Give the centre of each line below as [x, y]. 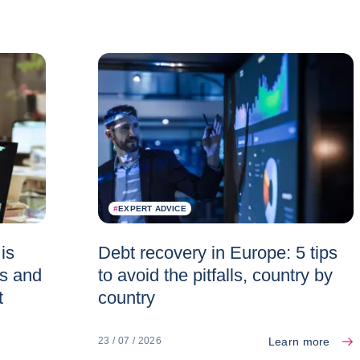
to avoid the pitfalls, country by [215, 275]
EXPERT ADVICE [152, 208]
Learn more [299, 341]
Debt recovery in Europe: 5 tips [217, 252]
